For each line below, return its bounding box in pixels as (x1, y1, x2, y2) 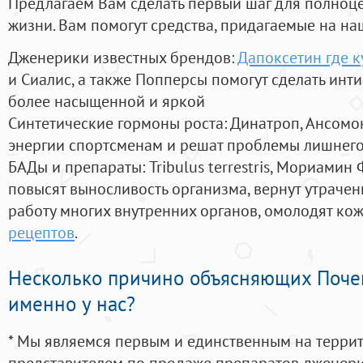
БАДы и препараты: (8, 156, 149, 178)
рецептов (8, 221, 75, 244)
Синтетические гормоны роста (8, 112, 224, 135)
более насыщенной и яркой (8, 90, 205, 113)
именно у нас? (8, 291, 135, 318)
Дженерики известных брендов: (8, 46, 237, 69)
